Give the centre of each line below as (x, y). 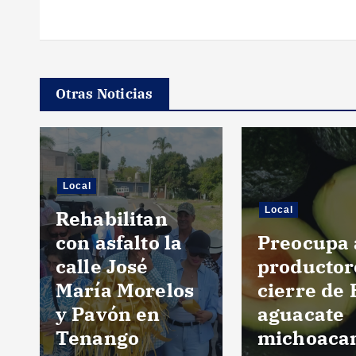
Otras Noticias (104, 93)
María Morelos (125, 290)
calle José (102, 266)
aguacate (301, 313)
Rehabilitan (112, 218)
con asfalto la (119, 242)
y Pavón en (108, 313)
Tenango (98, 337)
